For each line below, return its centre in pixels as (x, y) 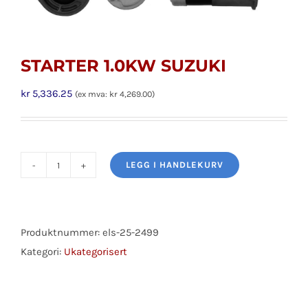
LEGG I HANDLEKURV (175, 165)
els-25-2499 (131, 233)
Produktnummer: (62, 233)
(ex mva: (92, 95)
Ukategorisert (96, 252)
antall (71, 231)
